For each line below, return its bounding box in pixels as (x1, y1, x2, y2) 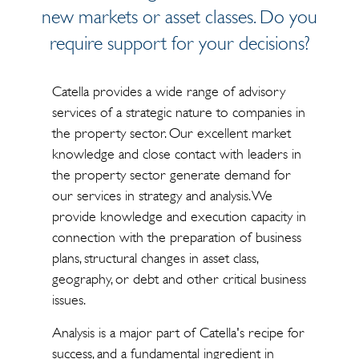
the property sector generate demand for (51, 166, 291, 184)
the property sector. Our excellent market (51, 124, 291, 142)
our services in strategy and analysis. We (51, 187, 272, 204)
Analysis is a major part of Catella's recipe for (51, 324, 305, 341)
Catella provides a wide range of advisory (51, 83, 285, 100)
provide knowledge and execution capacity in (51, 208, 306, 225)
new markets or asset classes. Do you (42, 6, 317, 28)
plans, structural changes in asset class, (51, 249, 257, 267)
